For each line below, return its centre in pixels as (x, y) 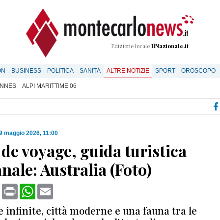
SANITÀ (90, 71)
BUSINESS (26, 71)
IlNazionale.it (170, 46)
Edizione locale (131, 46)
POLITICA (60, 71)
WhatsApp (54, 187)
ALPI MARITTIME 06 (49, 86)
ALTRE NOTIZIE (128, 71)
